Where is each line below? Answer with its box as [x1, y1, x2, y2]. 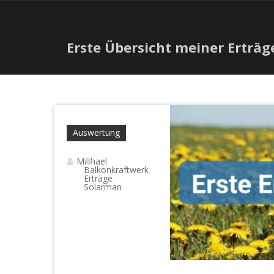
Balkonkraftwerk [83, 164, 149, 176]
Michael [76, 155, 107, 168]
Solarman [83, 181, 122, 193]
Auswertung [73, 127, 120, 139]
